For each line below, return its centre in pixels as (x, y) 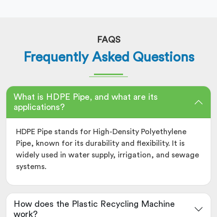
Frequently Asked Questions (108, 57)
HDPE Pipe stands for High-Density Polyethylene (101, 132)
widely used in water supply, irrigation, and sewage (108, 155)
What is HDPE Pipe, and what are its (86, 97)
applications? (39, 107)
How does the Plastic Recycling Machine (94, 204)
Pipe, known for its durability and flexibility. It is (100, 143)
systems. (31, 167)
